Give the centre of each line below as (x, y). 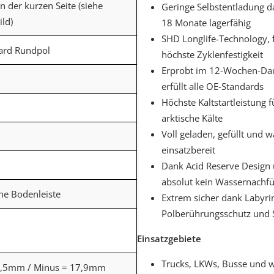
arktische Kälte (192, 118)
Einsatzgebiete (169, 238)
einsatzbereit (188, 150)
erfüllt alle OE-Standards (213, 86)
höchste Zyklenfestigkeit (212, 54)
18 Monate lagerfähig (206, 22)
